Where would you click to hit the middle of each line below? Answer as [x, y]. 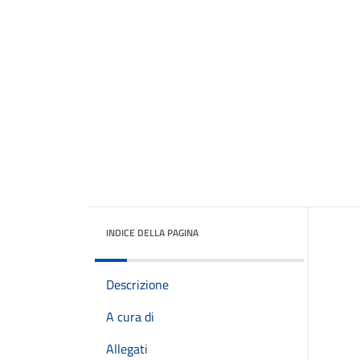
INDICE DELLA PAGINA [152, 233]
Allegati [127, 349]
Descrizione [137, 284]
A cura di [130, 317]
